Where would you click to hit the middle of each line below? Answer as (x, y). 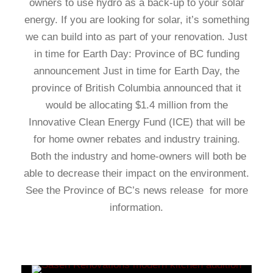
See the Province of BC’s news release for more (136, 190)
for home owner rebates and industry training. (136, 139)
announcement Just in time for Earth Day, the (136, 71)
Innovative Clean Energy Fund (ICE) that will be (136, 122)
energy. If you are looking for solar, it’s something (136, 20)
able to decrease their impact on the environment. (136, 173)
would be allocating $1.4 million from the (136, 105)
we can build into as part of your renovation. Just (136, 37)
